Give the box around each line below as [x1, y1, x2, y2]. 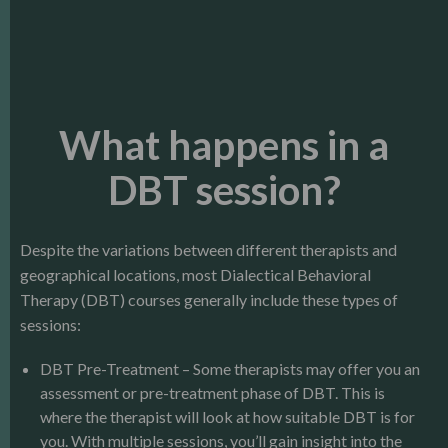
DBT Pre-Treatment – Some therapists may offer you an [40, 358, 420, 378]
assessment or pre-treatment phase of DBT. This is [40, 382, 385, 402]
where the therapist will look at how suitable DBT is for [40, 406, 415, 426]
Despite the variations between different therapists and [20, 239, 397, 259]
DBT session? [107, 165, 341, 214]
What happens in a [59, 120, 389, 169]
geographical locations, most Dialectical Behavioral [20, 264, 371, 284]
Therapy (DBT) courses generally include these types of [20, 289, 398, 309]
